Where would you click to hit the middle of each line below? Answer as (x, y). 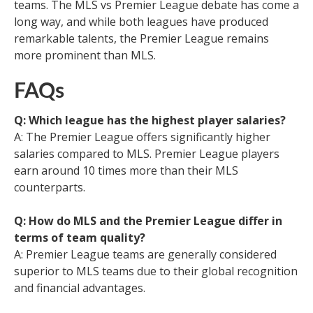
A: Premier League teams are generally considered (145, 255)
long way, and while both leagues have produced (141, 22)
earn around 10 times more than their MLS (126, 171)
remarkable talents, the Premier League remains (141, 39)
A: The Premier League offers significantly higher (142, 137)
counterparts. (50, 188)
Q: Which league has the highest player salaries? (150, 121)
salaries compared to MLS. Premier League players (147, 154)
